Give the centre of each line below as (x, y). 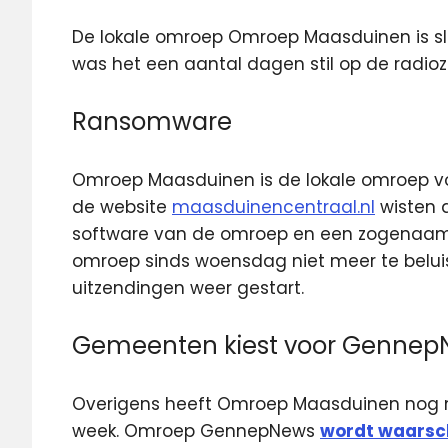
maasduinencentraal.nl (273, 206)
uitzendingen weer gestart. (188, 287)
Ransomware (152, 121)
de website (122, 206)
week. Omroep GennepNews (196, 430)
